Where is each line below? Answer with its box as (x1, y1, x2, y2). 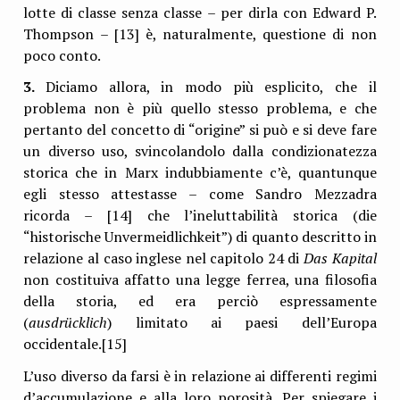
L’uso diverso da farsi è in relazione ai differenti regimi (23, 365, 377, 386)
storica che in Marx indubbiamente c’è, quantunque (23, 162, 377, 183)
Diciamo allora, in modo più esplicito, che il (46, 77, 377, 97)
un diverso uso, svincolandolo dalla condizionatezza (23, 141, 377, 162)
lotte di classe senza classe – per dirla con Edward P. (23, 3, 377, 23)
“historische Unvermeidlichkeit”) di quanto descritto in (23, 227, 377, 247)
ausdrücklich (29, 312, 108, 333)
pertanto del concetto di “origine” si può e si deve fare (23, 120, 377, 140)
